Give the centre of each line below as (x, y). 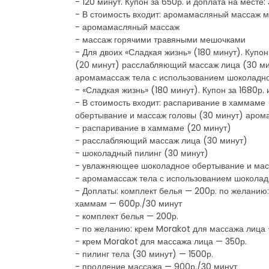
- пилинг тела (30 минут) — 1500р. (144, 254)
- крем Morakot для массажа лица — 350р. (161, 241)
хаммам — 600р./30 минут (128, 203)
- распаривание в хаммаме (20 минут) (153, 128)
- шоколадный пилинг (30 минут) (142, 153)
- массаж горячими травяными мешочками (160, 39)
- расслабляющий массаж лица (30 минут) (161, 140)
